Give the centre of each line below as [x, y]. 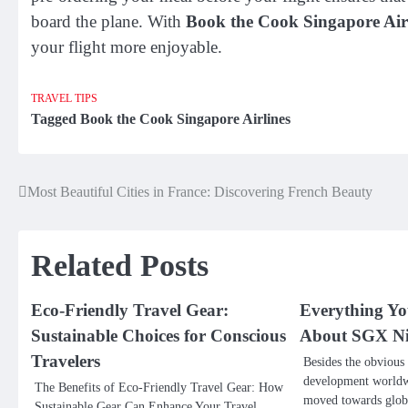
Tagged [56, 118]
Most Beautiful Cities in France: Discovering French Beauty [200, 191]
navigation [66, 229]
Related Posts [120, 265]
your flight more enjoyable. [127, 47]
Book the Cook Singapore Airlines [185, 118]
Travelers [66, 361]
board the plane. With [108, 22]
